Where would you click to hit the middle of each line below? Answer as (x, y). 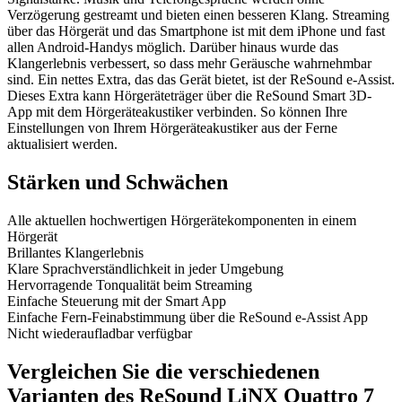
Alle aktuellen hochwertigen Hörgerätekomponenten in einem (182, 221)
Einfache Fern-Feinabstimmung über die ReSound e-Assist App (188, 318)
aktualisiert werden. (62, 144)
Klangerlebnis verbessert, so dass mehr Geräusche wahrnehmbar (189, 64)
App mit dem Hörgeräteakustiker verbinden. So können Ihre (177, 112)
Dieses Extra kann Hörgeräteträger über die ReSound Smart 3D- (189, 96)
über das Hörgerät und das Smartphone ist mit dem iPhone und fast (196, 31)
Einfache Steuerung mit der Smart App (117, 301)
